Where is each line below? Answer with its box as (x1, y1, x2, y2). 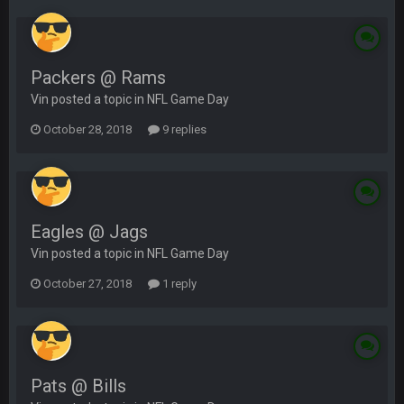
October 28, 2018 (43, 123, 132, 136)
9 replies (160, 123, 207, 136)
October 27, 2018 (43, 277, 132, 290)
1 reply (160, 277, 197, 290)
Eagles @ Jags (31, 221, 148, 243)
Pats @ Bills (31, 375, 126, 397)
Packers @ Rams (31, 67, 166, 88)
